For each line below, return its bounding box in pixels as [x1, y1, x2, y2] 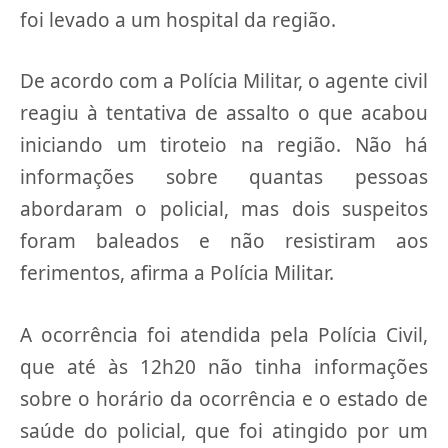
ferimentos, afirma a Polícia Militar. [20, 260, 334, 287]
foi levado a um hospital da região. [20, 7, 336, 33]
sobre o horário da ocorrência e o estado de [20, 385, 428, 412]
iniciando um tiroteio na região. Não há [20, 132, 428, 159]
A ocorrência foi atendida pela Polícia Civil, [20, 321, 428, 348]
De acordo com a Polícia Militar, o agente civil [20, 68, 428, 95]
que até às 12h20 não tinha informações [20, 353, 428, 380]
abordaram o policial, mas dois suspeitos [20, 196, 428, 223]
